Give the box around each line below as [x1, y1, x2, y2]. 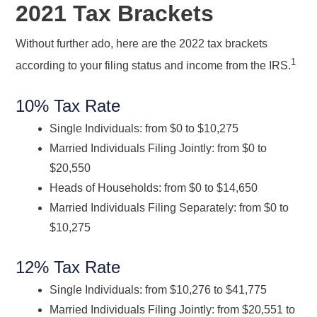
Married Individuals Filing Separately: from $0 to [50, 201, 289, 214]
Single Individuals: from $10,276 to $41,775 [50, 283, 267, 296]
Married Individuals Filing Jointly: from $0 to [50, 142, 267, 154]
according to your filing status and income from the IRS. [16, 59, 292, 72]
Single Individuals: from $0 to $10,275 [50, 122, 239, 134]
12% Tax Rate [16, 257, 121, 277]
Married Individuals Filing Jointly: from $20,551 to [50, 303, 296, 316]
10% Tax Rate [16, 96, 121, 115]
